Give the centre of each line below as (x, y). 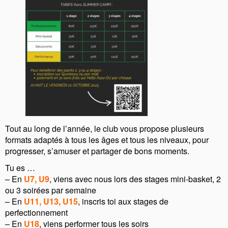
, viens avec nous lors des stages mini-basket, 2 (135, 179)
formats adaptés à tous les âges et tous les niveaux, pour (107, 139)
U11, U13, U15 (51, 201)
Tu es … (20, 167)
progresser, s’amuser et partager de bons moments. (97, 151)
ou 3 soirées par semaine (51, 190)
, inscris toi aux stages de (123, 201)
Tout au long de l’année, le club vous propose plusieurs (105, 128)
